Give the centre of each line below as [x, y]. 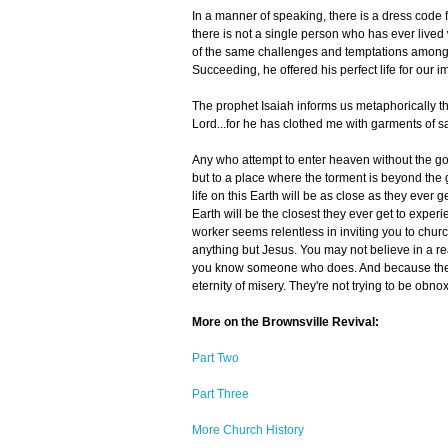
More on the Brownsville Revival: [285, 322]
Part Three [220, 394]
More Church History [248, 430]
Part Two [215, 358]
